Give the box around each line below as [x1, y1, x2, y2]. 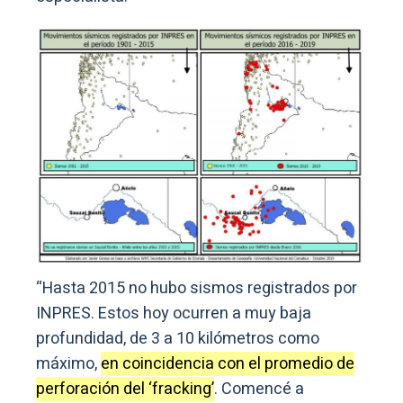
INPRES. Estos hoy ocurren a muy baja [36, 300, 311, 326]
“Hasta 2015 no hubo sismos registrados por [36, 275, 357, 300]
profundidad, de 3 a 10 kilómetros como [36, 326, 319, 351]
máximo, [36, 351, 101, 376]
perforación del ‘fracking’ [36, 376, 214, 401]
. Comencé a [214, 376, 304, 401]
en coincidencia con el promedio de [101, 351, 354, 376]
